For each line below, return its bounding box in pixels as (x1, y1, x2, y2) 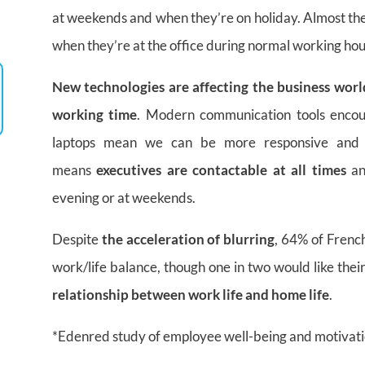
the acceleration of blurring (101, 230, 275, 248)
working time (51, 105, 138, 123)
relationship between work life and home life (51, 285, 329, 303)
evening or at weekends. (51, 188, 196, 206)
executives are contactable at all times (96, 161, 346, 178)
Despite (51, 230, 102, 248)
